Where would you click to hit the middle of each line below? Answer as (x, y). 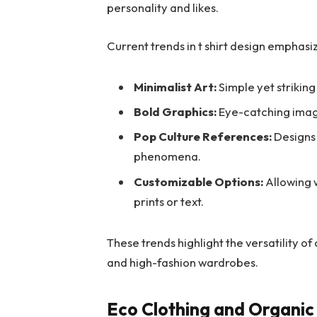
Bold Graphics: (175, 112)
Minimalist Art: (175, 86)
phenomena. (168, 156)
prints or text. (169, 201)
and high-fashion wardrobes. (183, 262)
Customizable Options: (199, 181)
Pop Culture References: (203, 137)
